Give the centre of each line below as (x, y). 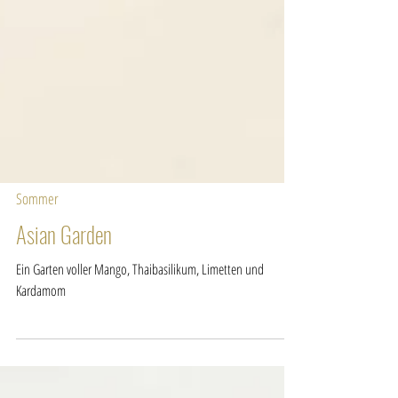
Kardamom (41, 371)
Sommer (37, 279)
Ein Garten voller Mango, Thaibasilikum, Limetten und (140, 350)
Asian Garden (64, 314)
